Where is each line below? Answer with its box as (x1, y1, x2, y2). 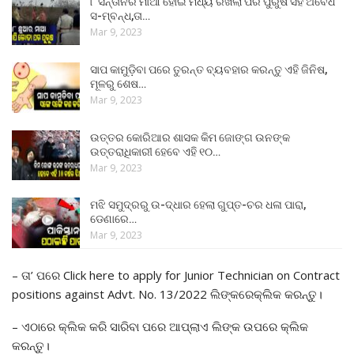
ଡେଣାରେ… (90, 213, 137, 226)
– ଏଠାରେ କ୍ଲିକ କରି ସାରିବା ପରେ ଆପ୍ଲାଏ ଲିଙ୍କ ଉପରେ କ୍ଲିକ (12, 318, 308, 334)
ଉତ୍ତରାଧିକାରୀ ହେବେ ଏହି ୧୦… (90, 145, 220, 158)
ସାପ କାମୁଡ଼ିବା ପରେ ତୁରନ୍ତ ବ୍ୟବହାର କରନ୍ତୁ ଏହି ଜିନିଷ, (90, 62, 327, 76)
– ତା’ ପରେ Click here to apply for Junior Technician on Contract (12, 266, 340, 283)
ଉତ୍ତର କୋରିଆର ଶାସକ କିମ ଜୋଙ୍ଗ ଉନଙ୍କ (90, 130, 290, 144)
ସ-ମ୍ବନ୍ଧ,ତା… (90, 9, 150, 23)
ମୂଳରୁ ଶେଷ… (90, 77, 146, 90)
